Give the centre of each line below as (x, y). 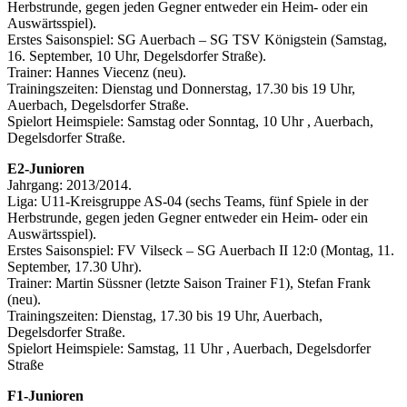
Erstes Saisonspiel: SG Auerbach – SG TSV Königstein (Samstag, (197, 40)
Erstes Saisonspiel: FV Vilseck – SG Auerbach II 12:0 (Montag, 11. (201, 251)
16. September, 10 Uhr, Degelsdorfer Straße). (137, 56)
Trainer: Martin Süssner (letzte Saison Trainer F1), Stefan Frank (189, 283)
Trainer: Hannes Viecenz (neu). (97, 73)
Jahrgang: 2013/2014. (69, 185)
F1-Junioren (45, 396)
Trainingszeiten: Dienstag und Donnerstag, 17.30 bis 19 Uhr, (181, 89)
